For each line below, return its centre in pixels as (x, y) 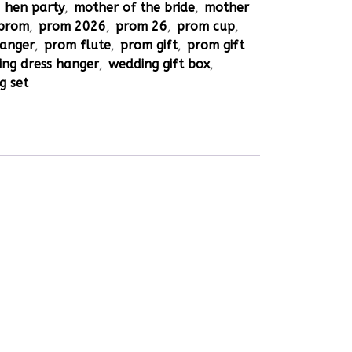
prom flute (78, 45)
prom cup (206, 26)
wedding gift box (159, 64)
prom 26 (142, 26)
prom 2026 (73, 26)
